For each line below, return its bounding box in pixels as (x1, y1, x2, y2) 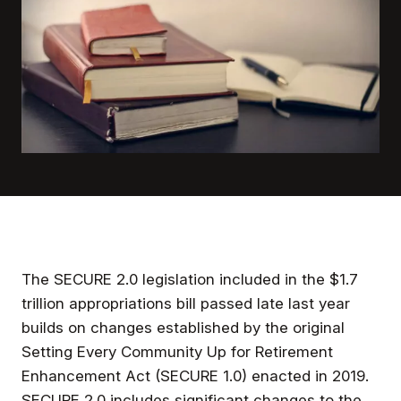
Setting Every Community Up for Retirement (21, 342, 333, 361)
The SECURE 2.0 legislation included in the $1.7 (21, 269, 358, 288)
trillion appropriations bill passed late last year (21, 294, 350, 312)
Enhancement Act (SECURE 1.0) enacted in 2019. (21, 366, 369, 385)
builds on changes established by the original (21, 318, 345, 337)
